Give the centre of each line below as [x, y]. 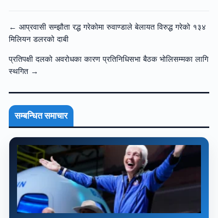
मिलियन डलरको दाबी [38, 39]
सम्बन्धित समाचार [41, 116]
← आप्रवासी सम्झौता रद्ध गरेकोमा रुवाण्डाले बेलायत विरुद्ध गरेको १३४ [107, 27]
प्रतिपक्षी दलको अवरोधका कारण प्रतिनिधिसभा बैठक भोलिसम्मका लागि [108, 59]
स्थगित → [23, 71]
